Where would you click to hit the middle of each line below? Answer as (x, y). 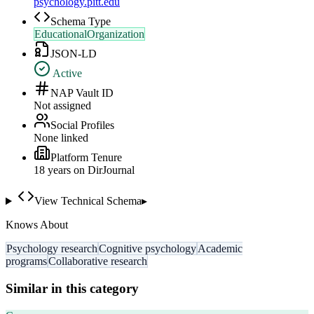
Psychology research (52, 249)
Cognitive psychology (148, 249)
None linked (61, 138)
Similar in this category (72, 288)
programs (26, 261)
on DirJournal (103, 170)
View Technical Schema (88, 201)
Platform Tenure (86, 158)
